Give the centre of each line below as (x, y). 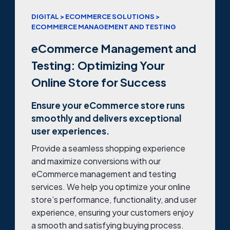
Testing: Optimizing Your (98, 65)
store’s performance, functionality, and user (114, 200)
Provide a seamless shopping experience (108, 148)
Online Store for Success (99, 82)
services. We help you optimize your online (111, 187)
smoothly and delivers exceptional (106, 118)
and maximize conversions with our (96, 161)
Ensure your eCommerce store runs (108, 105)
